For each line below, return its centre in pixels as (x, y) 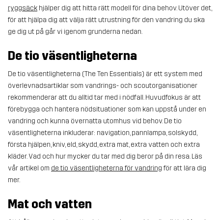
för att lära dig (184, 168)
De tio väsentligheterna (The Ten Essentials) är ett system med (105, 74)
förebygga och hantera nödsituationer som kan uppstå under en (107, 109)
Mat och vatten (50, 204)
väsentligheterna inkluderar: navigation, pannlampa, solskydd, (102, 133)
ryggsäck (23, 8)
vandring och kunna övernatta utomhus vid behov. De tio (95, 121)
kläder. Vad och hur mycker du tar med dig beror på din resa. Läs (105, 156)
